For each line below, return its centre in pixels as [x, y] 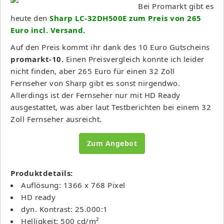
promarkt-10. [38, 59]
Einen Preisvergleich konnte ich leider [135, 59]
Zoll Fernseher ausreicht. [56, 119]
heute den [30, 18]
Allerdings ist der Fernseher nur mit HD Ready [95, 95]
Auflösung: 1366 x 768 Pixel [73, 185]
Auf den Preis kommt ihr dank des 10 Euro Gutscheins [110, 47]
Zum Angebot [112, 143]
